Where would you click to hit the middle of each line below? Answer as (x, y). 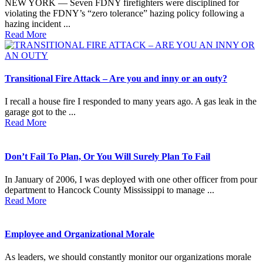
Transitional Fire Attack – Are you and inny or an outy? (116, 79)
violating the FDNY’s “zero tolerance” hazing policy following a (124, 13)
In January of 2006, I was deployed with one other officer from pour (131, 179)
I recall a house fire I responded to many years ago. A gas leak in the (131, 102)
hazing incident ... (38, 23)
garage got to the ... (40, 112)
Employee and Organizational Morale (80, 234)
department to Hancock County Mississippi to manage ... (109, 190)
